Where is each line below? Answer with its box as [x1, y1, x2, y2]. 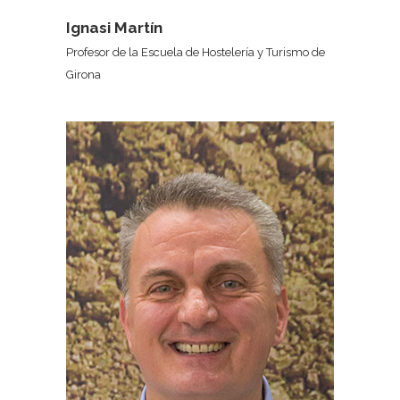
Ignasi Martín [66, 19, 162, 37]
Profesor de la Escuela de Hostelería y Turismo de [66, 46, 325, 59]
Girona [66, 68, 101, 81]
